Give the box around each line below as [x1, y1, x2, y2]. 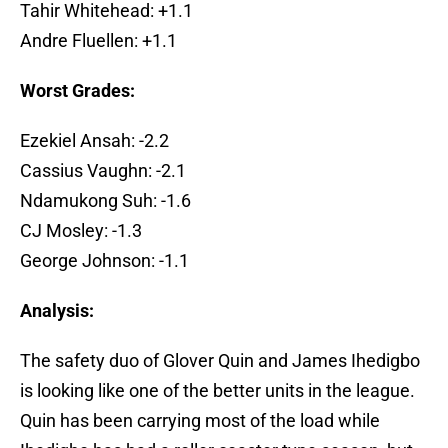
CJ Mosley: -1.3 [20, 220, 142, 242]
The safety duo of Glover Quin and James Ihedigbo [20, 350, 420, 372]
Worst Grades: [20, 80, 135, 102]
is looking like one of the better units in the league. [20, 380, 415, 402]
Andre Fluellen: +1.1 [20, 30, 177, 52]
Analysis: [20, 300, 94, 322]
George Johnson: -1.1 [20, 250, 189, 272]
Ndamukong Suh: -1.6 [20, 190, 191, 212]
